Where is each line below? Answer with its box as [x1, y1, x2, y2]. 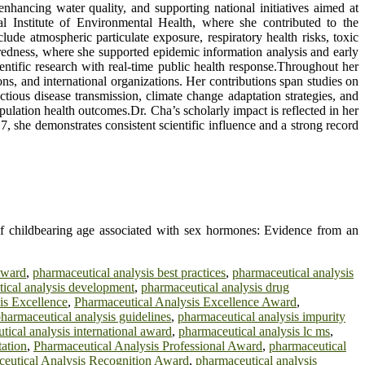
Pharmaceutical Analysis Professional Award [33, 339, 262, 354]
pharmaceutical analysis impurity [178, 310, 345, 324]
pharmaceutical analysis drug [141, 280, 289, 295]
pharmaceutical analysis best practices [33, 266, 226, 280]
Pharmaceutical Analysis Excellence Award [74, 295, 297, 310]
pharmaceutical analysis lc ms [178, 324, 330, 339]
